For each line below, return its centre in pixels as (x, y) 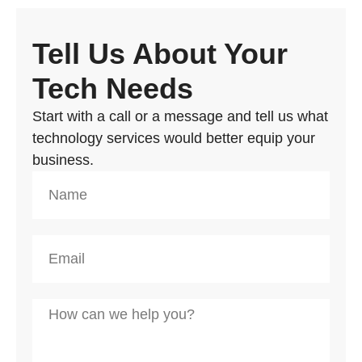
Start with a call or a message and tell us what (180, 117)
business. (63, 160)
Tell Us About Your (160, 54)
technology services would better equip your (174, 139)
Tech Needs (113, 89)
